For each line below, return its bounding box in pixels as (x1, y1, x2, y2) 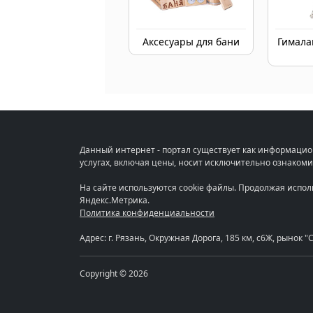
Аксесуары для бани (143, 35, 240, 48)
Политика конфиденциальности (80, 207, 214, 219)
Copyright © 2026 (80, 268, 148, 279)
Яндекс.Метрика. (80, 194, 150, 206)
